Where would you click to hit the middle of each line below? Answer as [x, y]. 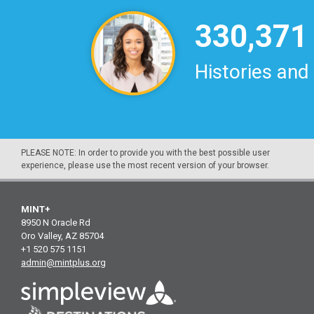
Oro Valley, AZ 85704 [62, 236]
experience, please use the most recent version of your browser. [145, 165]
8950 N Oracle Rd [56, 223]
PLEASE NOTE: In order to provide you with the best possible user [145, 153]
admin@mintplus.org [63, 262]
